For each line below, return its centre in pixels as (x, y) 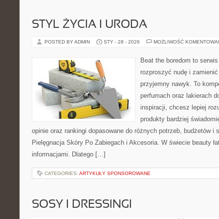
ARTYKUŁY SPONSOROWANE (115, 173)
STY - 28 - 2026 (122, 42)
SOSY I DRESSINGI (82, 205)
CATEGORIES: (62, 173)
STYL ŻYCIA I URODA (89, 25)
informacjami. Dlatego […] (69, 154)
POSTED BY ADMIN (68, 42)
